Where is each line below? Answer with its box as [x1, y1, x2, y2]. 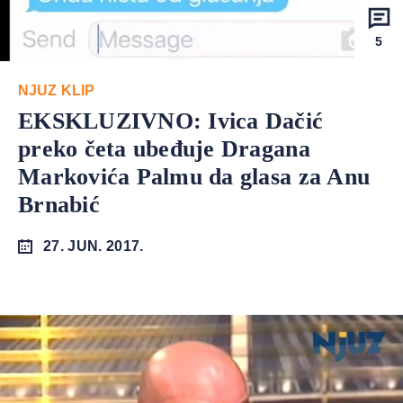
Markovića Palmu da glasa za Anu [18, 164, 371, 190]
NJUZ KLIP [18, 83, 95, 98]
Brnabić [18, 192, 100, 218]
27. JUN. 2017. [43, 238, 144, 254]
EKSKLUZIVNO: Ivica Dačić [18, 108, 324, 134]
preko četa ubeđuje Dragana [18, 136, 310, 162]
